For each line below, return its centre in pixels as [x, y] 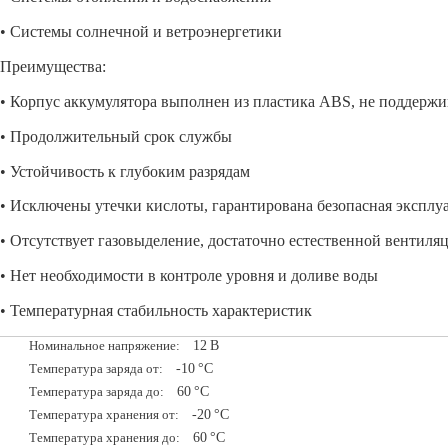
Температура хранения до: [104, 437]
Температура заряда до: [96, 391]
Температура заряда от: [95, 368]
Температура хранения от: [103, 414]
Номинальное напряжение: [104, 345]
